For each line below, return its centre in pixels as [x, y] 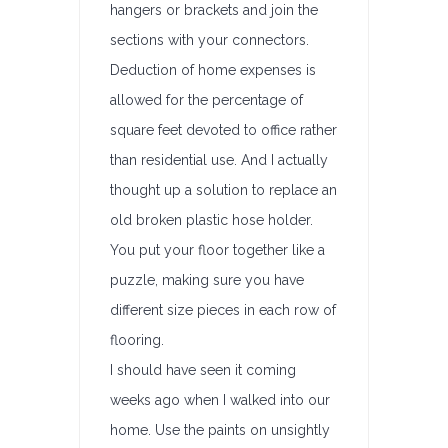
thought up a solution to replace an [223, 190]
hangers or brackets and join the [214, 10]
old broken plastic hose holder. [211, 220]
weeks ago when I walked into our [220, 400]
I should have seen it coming [203, 370]
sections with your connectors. [209, 40]
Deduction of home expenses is [213, 70]
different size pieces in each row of [223, 310]
